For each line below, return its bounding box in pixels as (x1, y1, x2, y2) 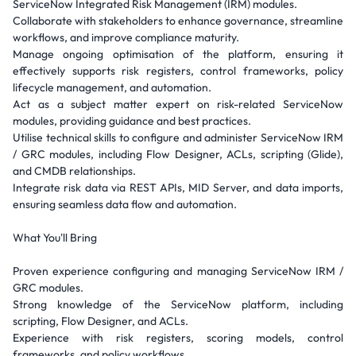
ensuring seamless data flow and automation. (13, 197, 237, 211)
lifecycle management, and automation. (13, 80, 211, 95)
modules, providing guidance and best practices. (13, 114, 251, 128)
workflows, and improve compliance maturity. (13, 30, 239, 44)
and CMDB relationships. (13, 164, 136, 178)
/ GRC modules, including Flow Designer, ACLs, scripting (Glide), (13, 147, 343, 161)
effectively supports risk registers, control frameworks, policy (13, 64, 343, 78)
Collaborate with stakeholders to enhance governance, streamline (13, 14, 343, 28)
